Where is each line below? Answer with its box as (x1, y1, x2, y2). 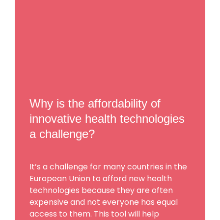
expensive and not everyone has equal (29, 196, 178, 208)
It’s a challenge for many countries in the (29, 161, 187, 172)
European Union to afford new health (29, 172, 172, 184)
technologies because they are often (29, 184, 173, 196)
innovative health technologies (29, 111, 185, 125)
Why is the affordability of (29, 96, 161, 110)
